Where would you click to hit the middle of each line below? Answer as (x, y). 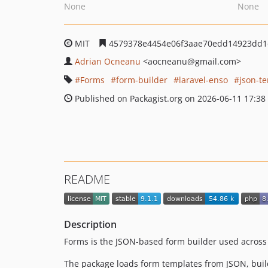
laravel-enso (203, 80)
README (87, 179)
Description (90, 225)
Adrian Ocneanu (108, 61)
